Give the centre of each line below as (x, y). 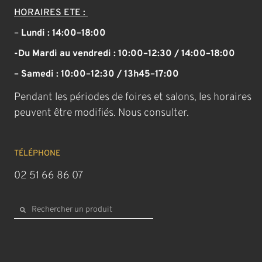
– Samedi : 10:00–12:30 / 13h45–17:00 (97, 74)
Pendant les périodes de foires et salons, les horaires (133, 97)
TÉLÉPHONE (37, 153)
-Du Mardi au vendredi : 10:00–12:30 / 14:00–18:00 (125, 54)
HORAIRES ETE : (51, 13)
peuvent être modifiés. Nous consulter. (102, 113)
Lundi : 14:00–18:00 (63, 33)
